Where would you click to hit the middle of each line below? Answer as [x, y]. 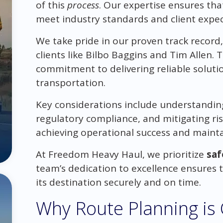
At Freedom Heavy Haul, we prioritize [121, 154]
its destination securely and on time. [118, 182]
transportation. [70, 82]
